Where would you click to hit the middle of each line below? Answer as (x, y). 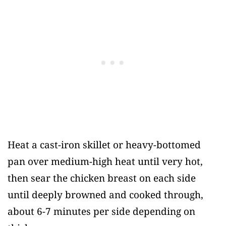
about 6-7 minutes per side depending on (101, 211)
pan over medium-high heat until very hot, (105, 161)
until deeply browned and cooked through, (105, 194)
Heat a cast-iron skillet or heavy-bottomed (104, 145)
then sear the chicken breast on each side (102, 178)
